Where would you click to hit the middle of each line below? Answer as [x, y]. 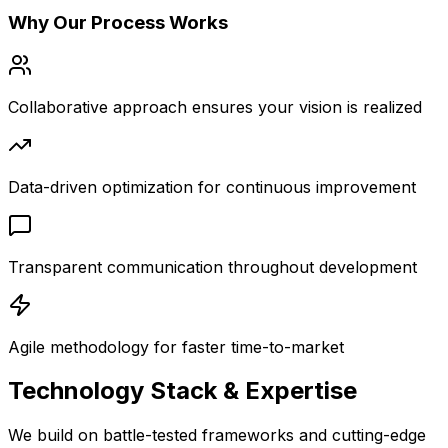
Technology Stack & [126, 391]
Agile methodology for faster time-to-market [176, 346]
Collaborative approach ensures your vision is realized [215, 106]
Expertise [301, 391]
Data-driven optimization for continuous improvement [212, 186]
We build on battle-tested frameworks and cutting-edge [217, 435]
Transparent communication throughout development [212, 266]
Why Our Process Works [118, 22]
